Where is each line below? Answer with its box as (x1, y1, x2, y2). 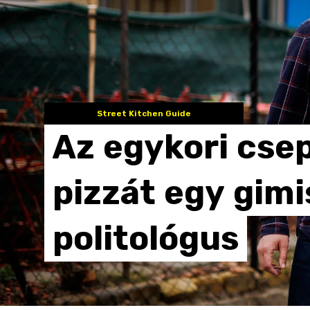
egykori (103, 127, 228, 167)
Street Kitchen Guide (97, 109, 191, 118)
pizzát (53, 173, 156, 212)
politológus (53, 219, 239, 258)
